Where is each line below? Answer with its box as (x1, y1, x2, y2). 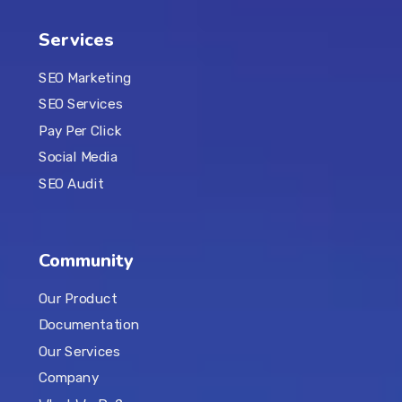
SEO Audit (38, 175, 103, 192)
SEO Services (38, 96, 122, 113)
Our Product (38, 290, 117, 307)
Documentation (38, 317, 139, 334)
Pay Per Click (38, 122, 121, 139)
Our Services (38, 343, 119, 360)
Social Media (38, 148, 118, 165)
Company (38, 369, 100, 386)
